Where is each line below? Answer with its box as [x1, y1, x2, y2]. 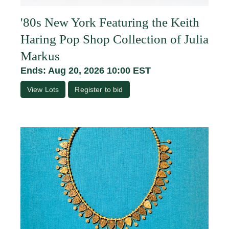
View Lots [27, 85, 59, 94]
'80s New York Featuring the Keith [20, 15, 199, 30]
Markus [20, 49, 60, 63]
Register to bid [75, 85, 123, 94]
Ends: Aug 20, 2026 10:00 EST [20, 65, 151, 76]
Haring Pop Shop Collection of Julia [20, 32, 209, 47]
